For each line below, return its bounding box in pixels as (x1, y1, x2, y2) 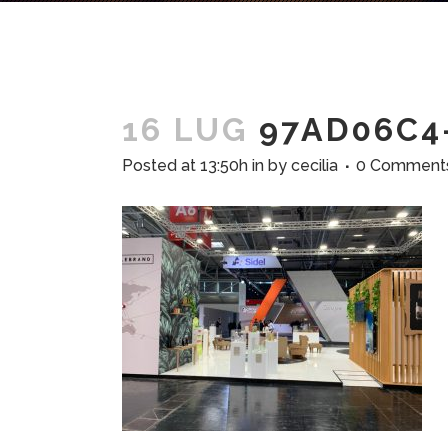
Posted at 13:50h (122, 156, 248, 175)
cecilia (291, 156, 338, 175)
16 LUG (122, 111, 248, 148)
